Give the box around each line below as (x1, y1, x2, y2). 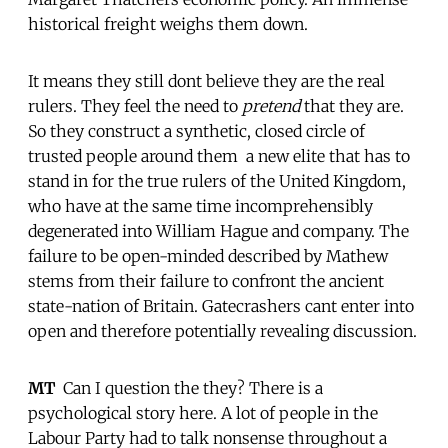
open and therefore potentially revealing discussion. (28, 320, 417, 341)
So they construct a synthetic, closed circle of (28, 120, 365, 141)
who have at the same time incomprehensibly (28, 195, 373, 216)
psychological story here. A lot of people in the (28, 402, 378, 423)
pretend (242, 95, 300, 116)
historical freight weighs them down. (28, 13, 308, 34)
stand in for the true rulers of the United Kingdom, (28, 170, 406, 191)
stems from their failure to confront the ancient (28, 270, 384, 291)
